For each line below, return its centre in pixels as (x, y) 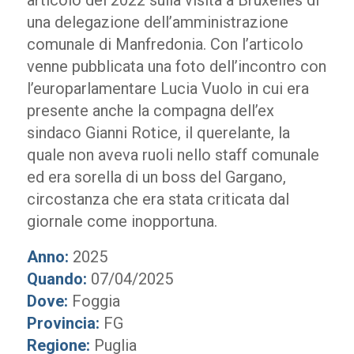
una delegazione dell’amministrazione (157, 22)
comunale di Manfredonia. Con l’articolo (165, 44)
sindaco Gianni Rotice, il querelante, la (158, 133)
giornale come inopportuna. (122, 221)
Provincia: (63, 323)
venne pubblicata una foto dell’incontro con (176, 66)
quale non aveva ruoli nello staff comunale (173, 155)
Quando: (56, 279)
